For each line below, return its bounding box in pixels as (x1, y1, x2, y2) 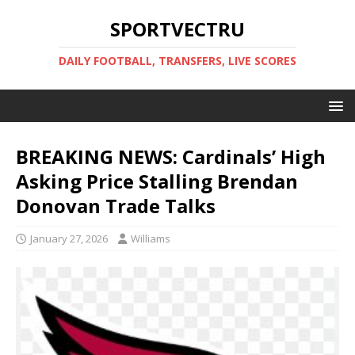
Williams (131, 231, 170, 246)
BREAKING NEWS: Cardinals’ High (16, 143, 326, 170)
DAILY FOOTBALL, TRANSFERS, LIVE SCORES (59, 53, 296, 68)
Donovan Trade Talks (16, 193, 216, 219)
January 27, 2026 (30, 231, 108, 246)
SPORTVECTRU (110, 16, 245, 42)
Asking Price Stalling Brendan (16, 168, 298, 194)
